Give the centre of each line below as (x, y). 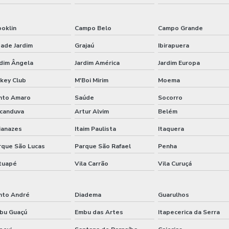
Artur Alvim (91, 111)
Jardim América (97, 63)
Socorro (170, 97)
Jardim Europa (179, 63)
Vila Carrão (91, 163)
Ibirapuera (174, 45)
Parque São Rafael (102, 146)
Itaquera (171, 129)
